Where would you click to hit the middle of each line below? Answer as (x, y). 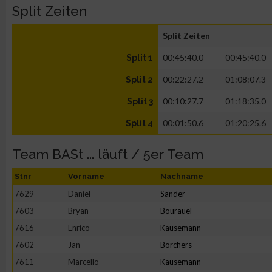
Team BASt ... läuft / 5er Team (108, 154)
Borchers (176, 245)
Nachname (182, 176)
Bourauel (176, 211)
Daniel (79, 194)
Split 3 (140, 101)
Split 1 (140, 58)
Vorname (86, 176)
